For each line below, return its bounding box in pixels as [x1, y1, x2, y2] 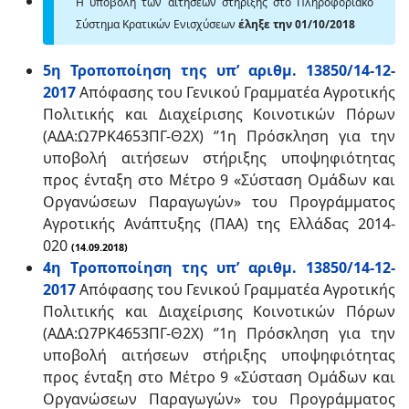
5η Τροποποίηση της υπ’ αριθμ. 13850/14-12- [43, 60, 395, 80]
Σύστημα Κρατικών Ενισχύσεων [76, 16, 238, 32]
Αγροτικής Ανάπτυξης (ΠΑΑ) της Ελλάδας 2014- [43, 214, 395, 234]
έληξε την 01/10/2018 [238, 16, 358, 32]
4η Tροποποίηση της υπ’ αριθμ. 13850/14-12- [43, 257, 395, 278]
